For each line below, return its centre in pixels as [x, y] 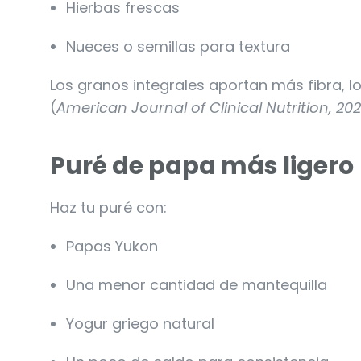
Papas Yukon [112, 246]
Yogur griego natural [140, 323]
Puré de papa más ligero [202, 166]
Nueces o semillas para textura [178, 46]
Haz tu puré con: [108, 207]
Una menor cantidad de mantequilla [197, 284]
